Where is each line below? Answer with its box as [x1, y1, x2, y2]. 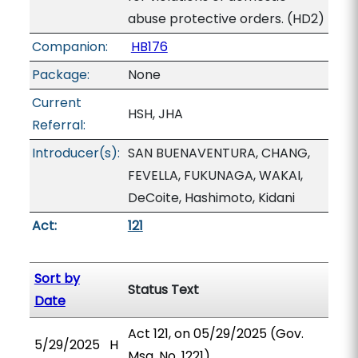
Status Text [127, 280, 199, 299]
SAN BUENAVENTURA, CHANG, [127, 144, 310, 162]
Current [31, 93, 82, 112]
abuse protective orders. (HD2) [127, 10, 324, 28]
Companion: [31, 38, 108, 56]
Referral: [31, 116, 86, 134]
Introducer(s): [31, 144, 120, 162]
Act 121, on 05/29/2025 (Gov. [127, 324, 304, 343]
